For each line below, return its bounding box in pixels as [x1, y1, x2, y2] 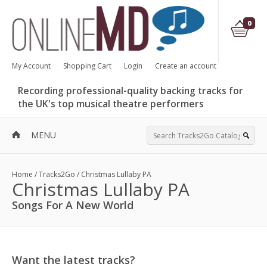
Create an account [155, 61, 216, 71]
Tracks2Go [39, 169, 75, 179]
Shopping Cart [63, 61, 111, 71]
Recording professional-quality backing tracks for [18, 84, 243, 97]
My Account [12, 61, 51, 71]
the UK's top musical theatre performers [18, 97, 204, 110]
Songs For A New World [12, 198, 133, 212]
